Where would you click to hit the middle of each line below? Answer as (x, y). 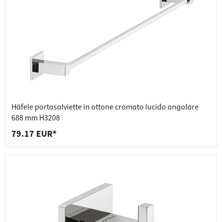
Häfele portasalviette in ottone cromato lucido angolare (105, 107)
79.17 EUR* (34, 134)
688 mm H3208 (36, 118)
